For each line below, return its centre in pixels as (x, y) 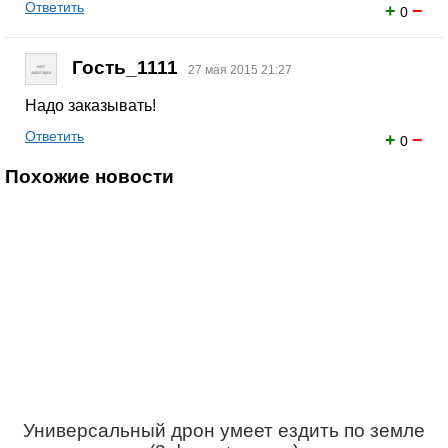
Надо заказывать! (90, 105)
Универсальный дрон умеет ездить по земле (224, 430)
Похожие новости (89, 176)
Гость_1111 (125, 68)
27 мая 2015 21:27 (240, 70)
